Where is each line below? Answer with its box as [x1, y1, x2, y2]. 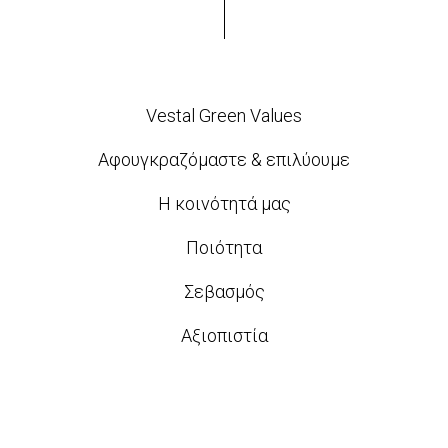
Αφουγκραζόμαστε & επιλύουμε [98, 149, 350, 170]
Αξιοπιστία [180, 325, 268, 346]
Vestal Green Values [146, 105, 302, 126]
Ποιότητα [186, 237, 262, 258]
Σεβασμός [183, 281, 265, 302]
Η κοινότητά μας [157, 193, 291, 214]
